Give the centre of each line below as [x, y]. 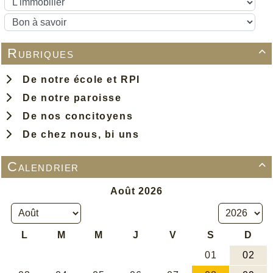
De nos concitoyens [75, 116]
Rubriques [41, 53]
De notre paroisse [69, 97]
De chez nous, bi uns [78, 134]
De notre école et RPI [78, 79]
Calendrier [43, 166]
